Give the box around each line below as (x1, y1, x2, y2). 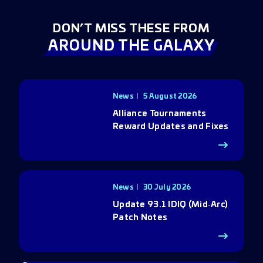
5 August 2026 (143, 93, 197, 100)
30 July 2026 (143, 184, 191, 191)
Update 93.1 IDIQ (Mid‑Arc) (113, 201, 228, 209)
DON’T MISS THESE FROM (53, 23, 210, 35)
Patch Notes (113, 214, 168, 222)
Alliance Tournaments (113, 110, 207, 118)
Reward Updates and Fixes (113, 123, 229, 131)
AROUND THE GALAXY (48, 39, 215, 53)
